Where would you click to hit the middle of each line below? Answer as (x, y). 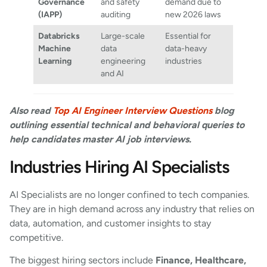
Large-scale (123, 36)
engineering (123, 61)
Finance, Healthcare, (201, 260)
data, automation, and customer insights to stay (110, 223)
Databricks (59, 36)
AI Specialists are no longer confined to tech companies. (129, 194)
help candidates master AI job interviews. (100, 139)
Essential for (188, 36)
